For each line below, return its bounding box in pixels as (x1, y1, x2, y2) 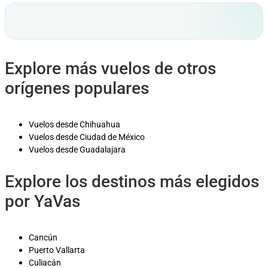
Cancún (29, 232, 57, 242)
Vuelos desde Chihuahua (29, 119, 120, 129)
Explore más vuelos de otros (5, 58, 216, 78)
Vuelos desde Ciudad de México (29, 132, 145, 142)
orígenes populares (5, 78, 149, 98)
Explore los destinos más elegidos (5, 171, 259, 191)
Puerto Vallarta (29, 245, 85, 255)
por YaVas (5, 191, 80, 211)
